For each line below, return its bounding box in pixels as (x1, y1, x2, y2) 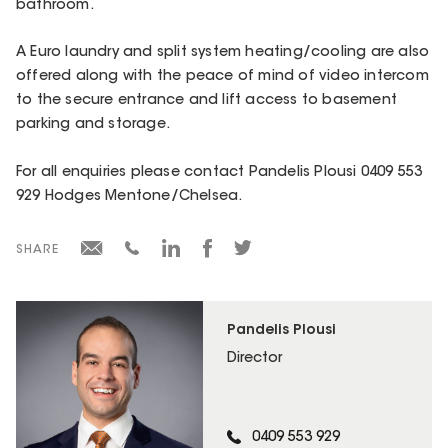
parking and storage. (16, 118, 170, 133)
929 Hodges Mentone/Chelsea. (16, 189, 243, 204)
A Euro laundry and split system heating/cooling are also (16, 46, 430, 61)
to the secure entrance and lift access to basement (16, 94, 398, 109)
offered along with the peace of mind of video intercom (16, 70, 429, 85)
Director (227, 351, 283, 366)
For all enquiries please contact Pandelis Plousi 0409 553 (16, 165, 423, 180)
